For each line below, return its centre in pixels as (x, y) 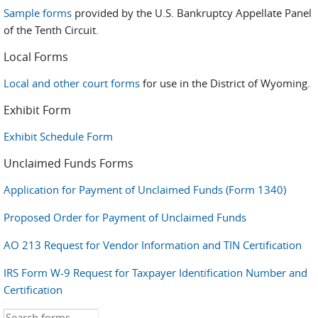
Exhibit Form (37, 110)
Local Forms (36, 57)
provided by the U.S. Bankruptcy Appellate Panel (192, 13)
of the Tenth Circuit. (51, 30)
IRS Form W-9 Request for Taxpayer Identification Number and (155, 273)
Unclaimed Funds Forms (68, 163)
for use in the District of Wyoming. (225, 83)
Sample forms (38, 13)
